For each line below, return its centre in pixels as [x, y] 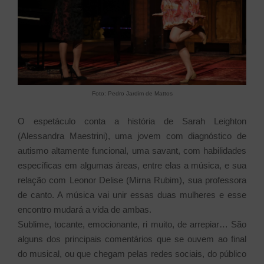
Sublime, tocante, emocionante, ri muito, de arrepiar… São [132, 224]
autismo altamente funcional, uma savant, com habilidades [132, 150]
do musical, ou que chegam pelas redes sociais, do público [132, 253]
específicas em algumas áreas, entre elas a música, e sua [132, 165]
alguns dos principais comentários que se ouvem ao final [132, 239]
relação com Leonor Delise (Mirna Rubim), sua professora [132, 180]
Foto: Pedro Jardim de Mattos [132, 93]
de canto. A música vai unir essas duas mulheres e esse [132, 194]
